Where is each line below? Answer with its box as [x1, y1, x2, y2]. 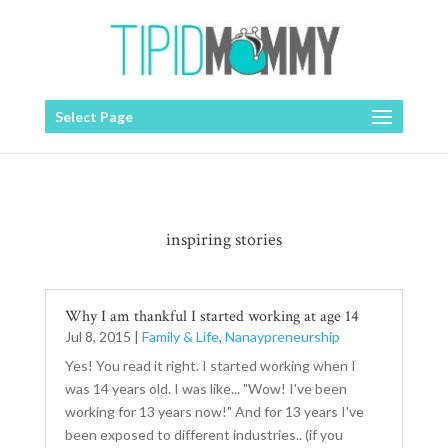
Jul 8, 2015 [64, 328, 131, 345]
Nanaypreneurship [224, 328, 340, 345]
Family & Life [141, 328, 219, 345]
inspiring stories [165, 228, 282, 251]
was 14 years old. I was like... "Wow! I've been [64, 380, 347, 397]
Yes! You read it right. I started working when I [64, 357, 356, 374]
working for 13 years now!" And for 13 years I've [64, 403, 364, 420]
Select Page [54, 108, 133, 125]
